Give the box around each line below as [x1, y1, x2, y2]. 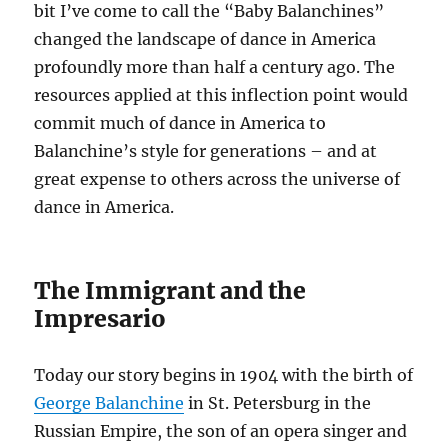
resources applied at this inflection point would [34, 85, 409, 105]
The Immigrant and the [34, 276, 307, 305]
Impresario [34, 304, 167, 333]
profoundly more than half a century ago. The [34, 57, 396, 77]
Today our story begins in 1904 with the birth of [34, 365, 414, 385]
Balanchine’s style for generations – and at [34, 141, 378, 161]
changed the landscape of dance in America [34, 29, 377, 49]
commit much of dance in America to [34, 113, 327, 133]
